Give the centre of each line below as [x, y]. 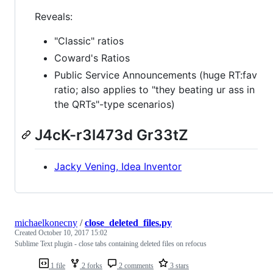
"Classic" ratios [89, 41]
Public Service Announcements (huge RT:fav [156, 75]
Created [27, 232]
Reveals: [54, 16]
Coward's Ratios [92, 58]
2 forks [91, 265]
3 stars [179, 265]
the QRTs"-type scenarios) [115, 104]
